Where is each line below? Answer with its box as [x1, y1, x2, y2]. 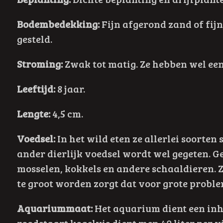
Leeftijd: [16, 82, 55, 96]
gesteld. [16, 32, 52, 46]
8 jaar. [57, 82, 85, 96]
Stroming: [16, 57, 63, 71]
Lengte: [16, 107, 50, 121]
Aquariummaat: [16, 201, 93, 216]
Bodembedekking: [16, 17, 100, 31]
